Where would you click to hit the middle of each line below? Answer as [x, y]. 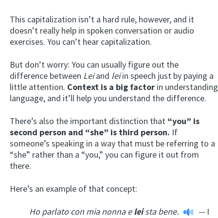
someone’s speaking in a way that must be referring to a [112, 143]
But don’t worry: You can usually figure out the [94, 64]
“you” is [183, 121]
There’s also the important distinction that [89, 121]
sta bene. [161, 211]
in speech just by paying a [167, 75]
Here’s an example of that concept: [73, 188]
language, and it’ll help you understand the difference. [108, 98]
